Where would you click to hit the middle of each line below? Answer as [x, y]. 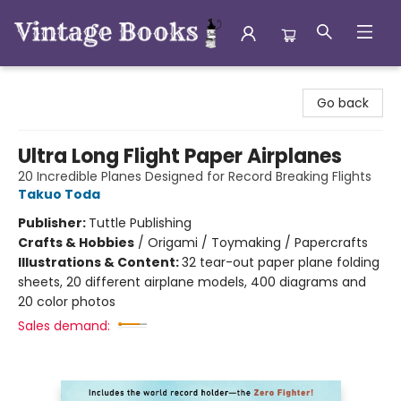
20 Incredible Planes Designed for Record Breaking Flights [195, 176]
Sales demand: [64, 326]
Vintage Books [57, 83]
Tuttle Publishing [140, 223]
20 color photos [67, 302]
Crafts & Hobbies [76, 243]
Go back [343, 103]
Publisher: [53, 223]
